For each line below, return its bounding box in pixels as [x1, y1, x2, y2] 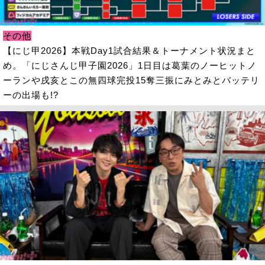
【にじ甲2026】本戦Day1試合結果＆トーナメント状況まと [2, 45, 256, 56]
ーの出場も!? [2, 89, 59, 100]
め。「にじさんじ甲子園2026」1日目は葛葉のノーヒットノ [2, 60, 257, 70]
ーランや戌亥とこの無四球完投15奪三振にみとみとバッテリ [2, 75, 260, 85]
